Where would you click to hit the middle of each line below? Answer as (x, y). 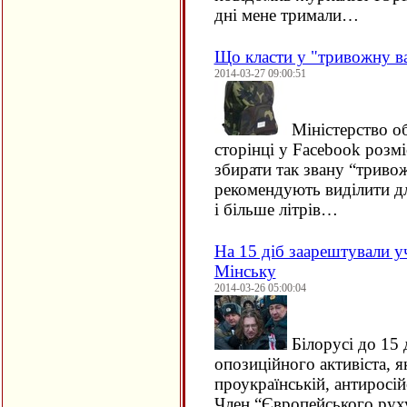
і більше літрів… (276, 209)
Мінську (245, 271)
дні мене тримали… (286, 15)
